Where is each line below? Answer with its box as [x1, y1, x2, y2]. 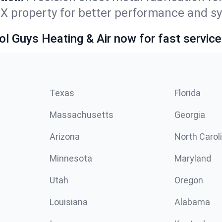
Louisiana [50, 196, 88, 207]
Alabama [174, 196, 210, 207]
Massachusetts [50, 109, 113, 120]
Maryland [174, 153, 211, 164]
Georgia [174, 109, 205, 120]
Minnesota [50, 153, 92, 164]
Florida [174, 87, 201, 98]
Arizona [50, 131, 80, 142]
